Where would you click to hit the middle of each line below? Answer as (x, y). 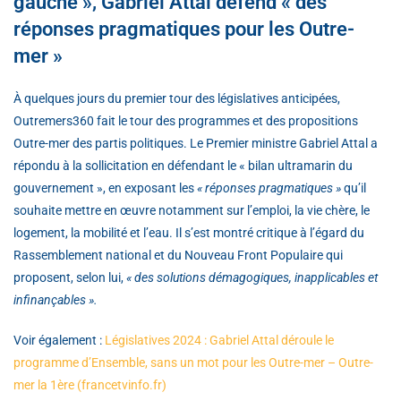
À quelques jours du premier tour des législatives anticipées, (177, 98)
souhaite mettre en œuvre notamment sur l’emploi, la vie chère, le (192, 210)
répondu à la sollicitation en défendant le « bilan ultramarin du (183, 165)
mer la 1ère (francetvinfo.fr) (90, 384)
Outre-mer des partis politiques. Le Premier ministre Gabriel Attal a (196, 143)
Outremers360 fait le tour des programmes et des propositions (186, 120)
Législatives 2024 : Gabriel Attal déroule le (219, 340)
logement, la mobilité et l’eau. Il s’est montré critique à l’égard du (189, 232)
